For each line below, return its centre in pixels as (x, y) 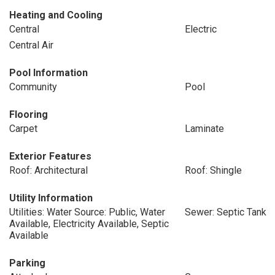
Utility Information (51, 198)
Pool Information (48, 73)
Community (33, 87)
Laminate (204, 129)
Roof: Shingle (213, 170)
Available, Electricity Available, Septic (89, 224)
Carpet (23, 129)
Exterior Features (50, 156)
